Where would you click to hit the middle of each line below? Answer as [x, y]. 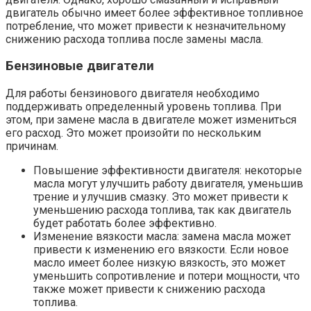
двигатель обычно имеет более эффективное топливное [154, 12]
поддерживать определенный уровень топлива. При [143, 106]
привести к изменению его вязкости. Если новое [161, 249]
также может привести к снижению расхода [149, 289]
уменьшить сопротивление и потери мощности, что [167, 276]
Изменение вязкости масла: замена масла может [162, 236]
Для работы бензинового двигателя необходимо [133, 93]
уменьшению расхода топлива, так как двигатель [162, 210]
